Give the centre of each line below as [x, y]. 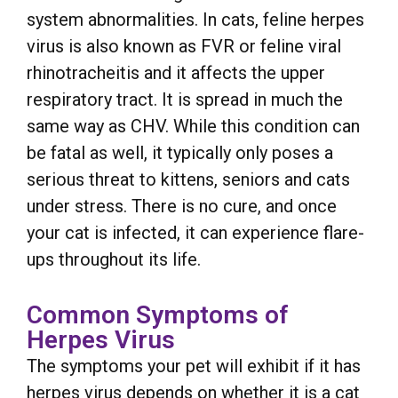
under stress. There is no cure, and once [182, 206]
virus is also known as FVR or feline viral [184, 46]
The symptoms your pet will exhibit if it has [194, 366]
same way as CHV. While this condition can [193, 126]
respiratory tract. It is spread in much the [185, 99]
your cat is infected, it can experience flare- [195, 232]
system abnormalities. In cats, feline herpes [195, 19]
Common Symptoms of [158, 315]
